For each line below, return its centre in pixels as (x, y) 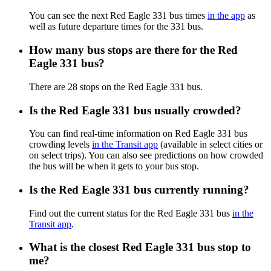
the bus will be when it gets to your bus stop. (114, 166)
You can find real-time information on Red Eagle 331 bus (138, 134)
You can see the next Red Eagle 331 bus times (118, 16)
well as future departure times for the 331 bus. (116, 27)
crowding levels (60, 145)
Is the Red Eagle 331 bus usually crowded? (135, 110)
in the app (226, 16)
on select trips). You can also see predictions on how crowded (146, 155)
